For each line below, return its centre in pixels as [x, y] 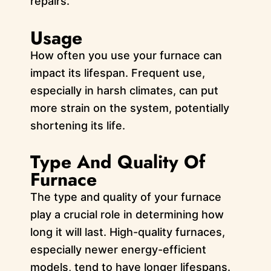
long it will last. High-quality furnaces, [127, 232]
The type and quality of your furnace [126, 197]
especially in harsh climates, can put [124, 90]
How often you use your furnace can [126, 55]
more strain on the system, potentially [129, 108]
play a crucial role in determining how [127, 215]
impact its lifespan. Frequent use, [117, 73]
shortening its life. [77, 125]
